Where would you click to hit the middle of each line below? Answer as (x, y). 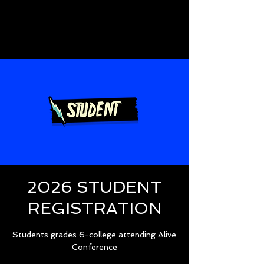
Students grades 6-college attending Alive (94, 235)
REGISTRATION (94, 208)
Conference (94, 247)
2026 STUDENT (94, 187)
